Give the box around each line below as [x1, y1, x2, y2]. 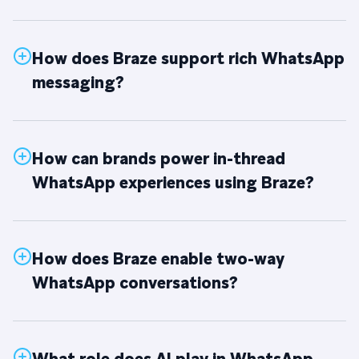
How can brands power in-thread [32, 148, 285, 170]
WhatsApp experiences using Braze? [32, 172, 314, 194]
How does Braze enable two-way [32, 248, 284, 270]
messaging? [32, 72, 124, 94]
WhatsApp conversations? [32, 272, 238, 294]
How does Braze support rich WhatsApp [32, 48, 345, 70]
